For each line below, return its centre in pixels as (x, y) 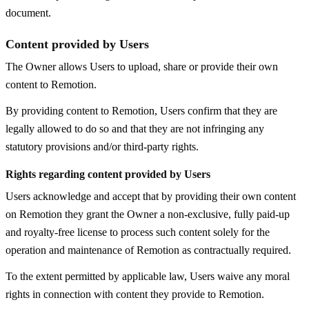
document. (28, 12)
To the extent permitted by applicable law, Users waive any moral (148, 276)
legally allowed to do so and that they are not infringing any (135, 128)
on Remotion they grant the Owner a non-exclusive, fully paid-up (148, 214)
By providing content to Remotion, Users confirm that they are (141, 110)
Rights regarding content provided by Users (108, 174)
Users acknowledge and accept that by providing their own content (151, 196)
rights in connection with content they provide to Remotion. (135, 294)
